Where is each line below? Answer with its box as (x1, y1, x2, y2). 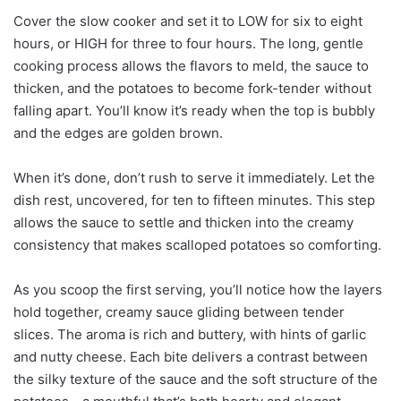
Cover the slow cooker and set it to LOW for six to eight (13, 12, 363, 30)
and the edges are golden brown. (13, 124, 223, 141)
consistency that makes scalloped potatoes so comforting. (13, 235, 381, 253)
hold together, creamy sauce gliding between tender (13, 303, 345, 320)
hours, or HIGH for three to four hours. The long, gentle (13, 34, 363, 52)
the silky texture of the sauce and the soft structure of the (13, 370, 378, 388)
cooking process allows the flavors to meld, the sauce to (13, 56, 369, 74)
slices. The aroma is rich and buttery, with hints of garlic (13, 325, 366, 343)
